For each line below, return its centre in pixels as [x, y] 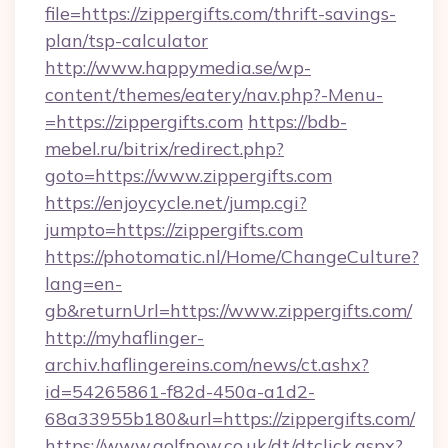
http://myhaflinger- [124, 337]
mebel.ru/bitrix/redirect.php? [164, 148]
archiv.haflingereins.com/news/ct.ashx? [207, 364]
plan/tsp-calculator [126, 40]
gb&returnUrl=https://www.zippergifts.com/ [228, 310]
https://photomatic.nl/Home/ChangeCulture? [232, 256]
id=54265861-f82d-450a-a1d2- [180, 391]
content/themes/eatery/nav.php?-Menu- [214, 94]
